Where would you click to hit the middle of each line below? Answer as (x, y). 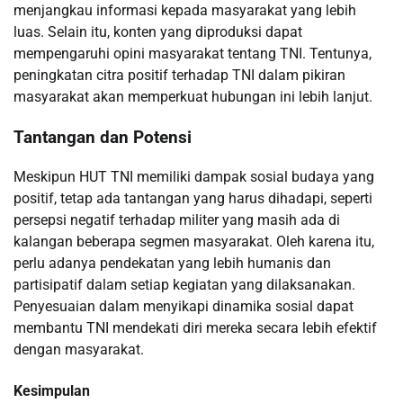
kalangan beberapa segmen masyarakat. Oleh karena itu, (194, 242)
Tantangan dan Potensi (103, 137)
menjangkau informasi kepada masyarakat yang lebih (185, 11)
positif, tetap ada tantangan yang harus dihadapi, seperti (193, 199)
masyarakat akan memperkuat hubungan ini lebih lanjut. (193, 97)
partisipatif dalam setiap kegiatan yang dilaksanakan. (184, 285)
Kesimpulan (52, 390)
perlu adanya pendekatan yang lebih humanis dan (172, 264)
